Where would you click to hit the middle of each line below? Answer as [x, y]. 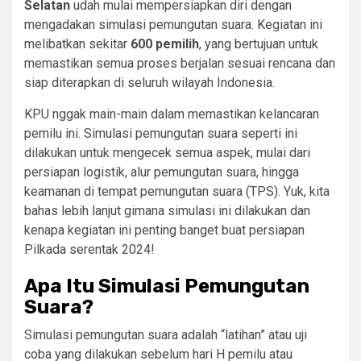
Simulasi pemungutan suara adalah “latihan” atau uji [166, 335]
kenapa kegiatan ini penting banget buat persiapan [164, 230]
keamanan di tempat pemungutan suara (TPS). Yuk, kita [177, 192]
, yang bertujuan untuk [259, 44]
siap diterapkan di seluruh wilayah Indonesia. [149, 83]
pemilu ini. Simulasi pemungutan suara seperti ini [161, 134]
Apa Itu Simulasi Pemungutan [167, 286]
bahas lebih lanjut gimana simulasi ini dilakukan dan [167, 211]
